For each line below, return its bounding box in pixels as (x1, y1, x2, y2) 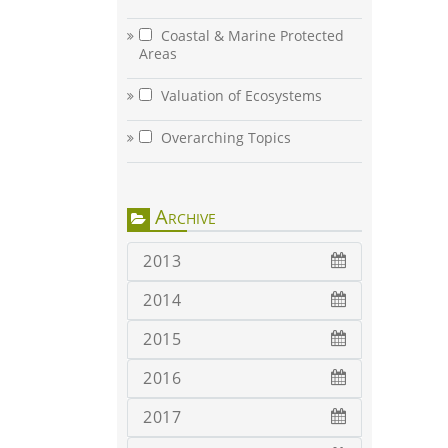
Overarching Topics (157, 128, 291, 148)
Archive (150, 203, 216, 231)
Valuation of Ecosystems (157, 86, 322, 106)
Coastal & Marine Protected (157, 26, 344, 46)
